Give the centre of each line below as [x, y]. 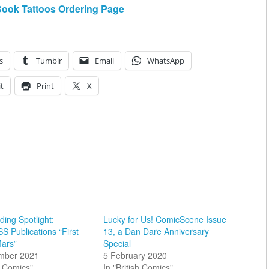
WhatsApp [166, 60]
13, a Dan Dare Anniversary [156, 231]
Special [117, 243]
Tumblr [49, 60]
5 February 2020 [135, 255]
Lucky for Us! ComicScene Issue [165, 219]
